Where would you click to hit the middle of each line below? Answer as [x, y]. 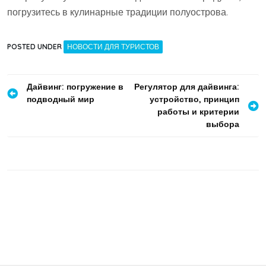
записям [32, 124]
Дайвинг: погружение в [75, 87]
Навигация [40, 89]
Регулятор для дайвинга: [187, 87]
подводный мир [61, 99]
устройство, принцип [194, 99]
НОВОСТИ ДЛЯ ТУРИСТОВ [113, 47]
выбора [223, 124]
